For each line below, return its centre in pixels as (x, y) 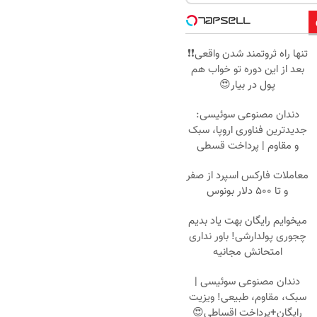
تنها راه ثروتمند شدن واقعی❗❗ (247, 54)
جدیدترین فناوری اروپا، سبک (247, 130)
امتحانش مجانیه (247, 252)
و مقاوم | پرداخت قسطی (247, 146)
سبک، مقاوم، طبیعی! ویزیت (247, 297)
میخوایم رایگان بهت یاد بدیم (247, 221)
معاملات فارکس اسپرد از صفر (247, 175)
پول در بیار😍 (247, 85)
